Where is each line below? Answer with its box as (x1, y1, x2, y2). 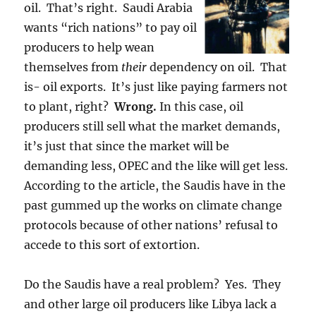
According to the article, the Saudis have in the (24, 178, 286, 193)
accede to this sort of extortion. (24, 238, 200, 252)
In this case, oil (157, 99, 244, 114)
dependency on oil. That (150, 60, 288, 74)
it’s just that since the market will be (24, 139, 230, 153)
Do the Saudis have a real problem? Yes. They (24, 277, 281, 291)
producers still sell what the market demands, (24, 119, 281, 133)
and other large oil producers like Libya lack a (24, 297, 277, 311)
